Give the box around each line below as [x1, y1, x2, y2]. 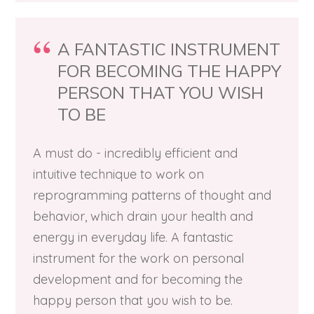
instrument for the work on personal [33, 250, 244, 266]
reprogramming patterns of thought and [33, 187, 271, 203]
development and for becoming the [33, 271, 243, 287]
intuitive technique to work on [33, 166, 204, 182]
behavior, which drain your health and [33, 208, 253, 224]
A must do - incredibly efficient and [33, 145, 238, 161]
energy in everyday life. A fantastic [33, 229, 233, 245]
